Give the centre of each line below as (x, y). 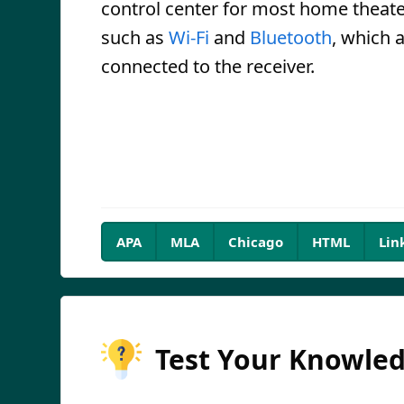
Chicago (256, 242)
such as (135, 37)
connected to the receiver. (208, 66)
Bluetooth (291, 37)
